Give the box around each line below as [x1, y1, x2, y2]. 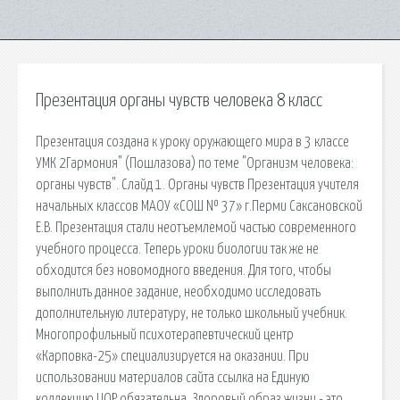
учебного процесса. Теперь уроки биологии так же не [36, 241, 319, 256]
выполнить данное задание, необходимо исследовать [36, 284, 321, 299]
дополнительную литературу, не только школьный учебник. [36, 305, 347, 321]
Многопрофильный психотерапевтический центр [36, 327, 294, 342]
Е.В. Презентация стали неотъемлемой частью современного [36, 220, 356, 235]
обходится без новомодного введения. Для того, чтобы [36, 262, 331, 278]
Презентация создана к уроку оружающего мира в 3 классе [36, 134, 349, 149]
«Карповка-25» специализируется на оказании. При [36, 348, 309, 363]
